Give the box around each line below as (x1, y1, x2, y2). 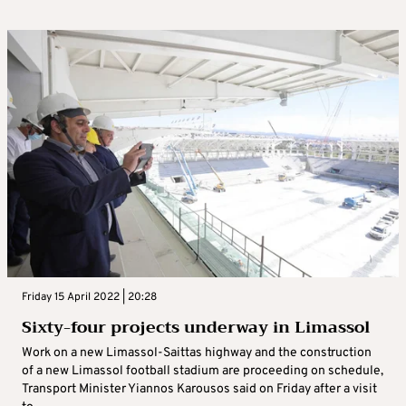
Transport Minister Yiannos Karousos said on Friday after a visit (22, 382, 377, 398)
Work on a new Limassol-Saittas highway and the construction (22, 345, 372, 362)
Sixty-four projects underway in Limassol (22, 313, 370, 343)
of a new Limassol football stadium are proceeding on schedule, (22, 363, 383, 380)
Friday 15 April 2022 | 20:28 (22, 290, 157, 305)
